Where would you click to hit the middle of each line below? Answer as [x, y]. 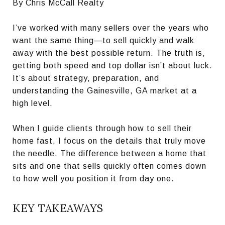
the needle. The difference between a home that [109, 153]
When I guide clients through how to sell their [102, 128]
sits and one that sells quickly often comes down [109, 166]
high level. [33, 103]
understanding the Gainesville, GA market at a [105, 91]
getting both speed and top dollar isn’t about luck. [113, 66]
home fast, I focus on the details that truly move [109, 141]
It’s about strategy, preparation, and [86, 78]
